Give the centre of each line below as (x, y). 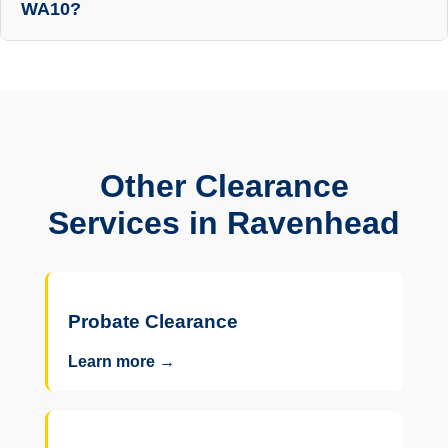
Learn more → (121, 361)
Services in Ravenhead (224, 222)
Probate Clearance (152, 321)
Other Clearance (224, 185)
